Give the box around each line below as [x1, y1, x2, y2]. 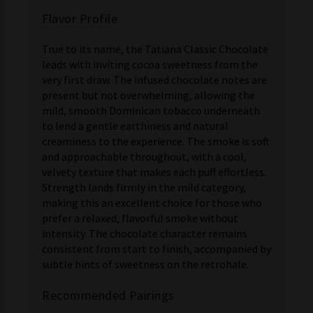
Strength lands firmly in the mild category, [42, 180, 246, 194]
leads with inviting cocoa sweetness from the [42, 57, 258, 71]
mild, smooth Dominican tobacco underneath [42, 103, 260, 117]
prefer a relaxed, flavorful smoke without [42, 211, 238, 225]
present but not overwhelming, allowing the [42, 88, 255, 102]
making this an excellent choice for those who [42, 196, 262, 210]
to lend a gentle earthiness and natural [42, 119, 228, 133]
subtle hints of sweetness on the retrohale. [42, 257, 249, 271]
